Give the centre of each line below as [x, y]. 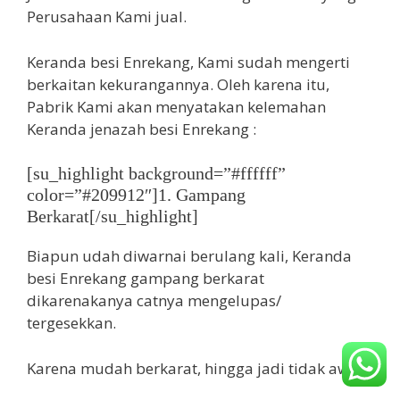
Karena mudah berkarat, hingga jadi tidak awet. [196, 368]
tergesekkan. [71, 323]
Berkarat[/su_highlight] [112, 217]
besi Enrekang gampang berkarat [146, 279]
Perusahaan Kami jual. [107, 17]
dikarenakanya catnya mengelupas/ [154, 301]
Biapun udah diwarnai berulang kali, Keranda [189, 256]
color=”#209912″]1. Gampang [136, 195]
